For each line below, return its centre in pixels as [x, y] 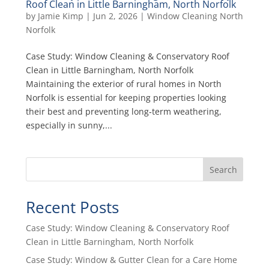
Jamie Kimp [60, 16]
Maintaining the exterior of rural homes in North [123, 84]
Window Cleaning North [195, 16]
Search [223, 169]
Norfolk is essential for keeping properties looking [126, 98]
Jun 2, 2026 [115, 16]
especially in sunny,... [69, 125]
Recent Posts [72, 207]
